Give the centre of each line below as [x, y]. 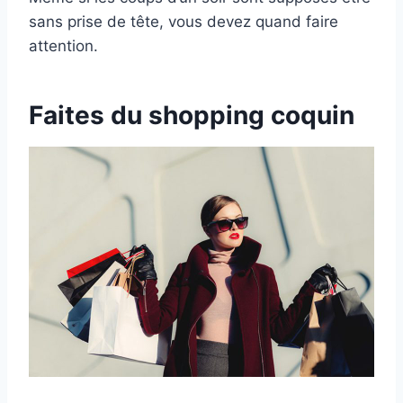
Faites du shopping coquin [192, 115]
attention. [63, 45]
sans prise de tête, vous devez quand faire [184, 21]
